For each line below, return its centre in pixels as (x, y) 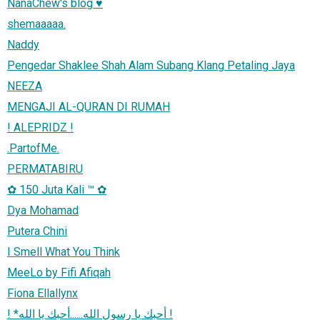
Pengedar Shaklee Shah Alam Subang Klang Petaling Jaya (151, 65)
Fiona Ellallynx (42, 293)
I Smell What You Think (64, 251)
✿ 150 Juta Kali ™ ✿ (57, 189)
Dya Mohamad (43, 210)
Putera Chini (37, 231)
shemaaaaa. (36, 24)
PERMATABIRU (45, 169)
